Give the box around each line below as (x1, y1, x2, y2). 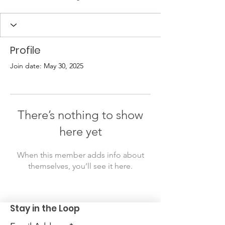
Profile (10, 43, 41, 57)
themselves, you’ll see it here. (28, 161, 133, 171)
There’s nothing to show (18, 107, 143, 122)
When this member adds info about (17, 150, 144, 160)
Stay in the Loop (10, 202, 80, 214)
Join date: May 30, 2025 (10, 61, 83, 70)
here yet (59, 124, 102, 139)
